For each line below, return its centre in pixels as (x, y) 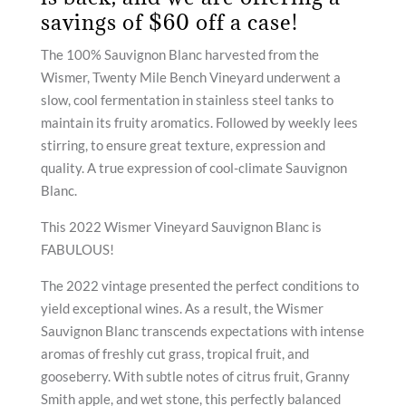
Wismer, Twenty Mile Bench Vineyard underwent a (190, 77)
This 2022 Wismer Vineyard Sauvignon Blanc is (181, 227)
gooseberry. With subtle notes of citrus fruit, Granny (195, 376)
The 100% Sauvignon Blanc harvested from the (179, 54)
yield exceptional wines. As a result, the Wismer (182, 308)
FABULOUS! (77, 249)
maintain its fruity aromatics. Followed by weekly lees (199, 122)
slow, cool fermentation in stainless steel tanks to (187, 100)
